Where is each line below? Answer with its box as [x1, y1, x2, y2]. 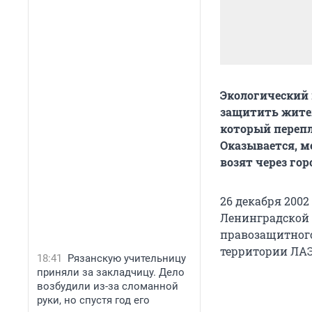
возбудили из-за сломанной [37, 280, 178, 292]
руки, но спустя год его [37, 294, 150, 306]
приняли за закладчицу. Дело [37, 266, 185, 279]
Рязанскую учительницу [68, 252, 186, 265]
